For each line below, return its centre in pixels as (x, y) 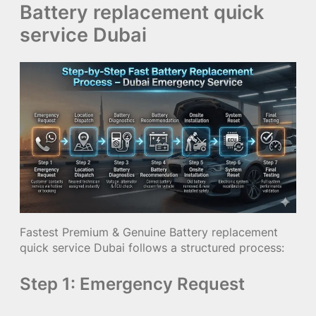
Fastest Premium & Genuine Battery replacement (149, 232)
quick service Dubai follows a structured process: (152, 247)
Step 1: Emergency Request (132, 284)
